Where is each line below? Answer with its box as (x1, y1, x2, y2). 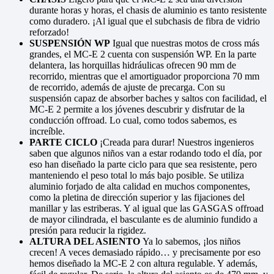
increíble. (29, 126, 65, 137)
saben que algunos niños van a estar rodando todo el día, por (29, 148, 262, 159)
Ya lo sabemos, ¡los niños (143, 236, 240, 247)
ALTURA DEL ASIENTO (29, 236, 143, 247)
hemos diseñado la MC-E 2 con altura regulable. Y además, (29, 258, 257, 269)
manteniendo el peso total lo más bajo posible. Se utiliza (29, 170, 244, 181)
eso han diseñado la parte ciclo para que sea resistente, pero (29, 159, 257, 170)
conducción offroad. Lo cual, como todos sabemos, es (29, 115, 237, 126)
